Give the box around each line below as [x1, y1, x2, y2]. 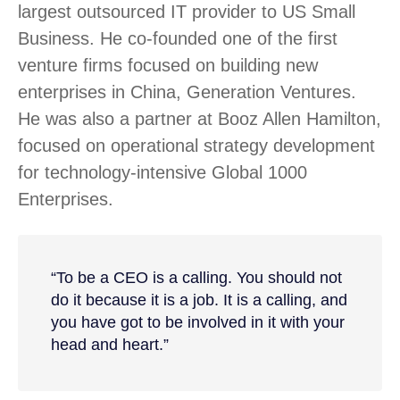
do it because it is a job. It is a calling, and [50, 291, 347, 310]
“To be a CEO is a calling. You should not [50, 269, 342, 287]
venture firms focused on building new [18, 54, 318, 75]
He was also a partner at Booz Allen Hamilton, [18, 108, 381, 129]
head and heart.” [50, 336, 169, 354]
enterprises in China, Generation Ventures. [18, 81, 356, 102]
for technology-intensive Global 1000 [18, 162, 307, 182]
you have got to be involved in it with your [50, 313, 345, 332]
